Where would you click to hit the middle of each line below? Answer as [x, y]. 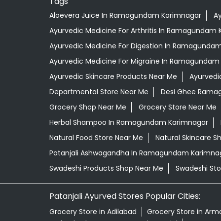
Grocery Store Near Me [177, 107]
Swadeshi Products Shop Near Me [106, 168]
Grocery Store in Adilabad [93, 212]
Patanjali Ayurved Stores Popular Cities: [125, 196]
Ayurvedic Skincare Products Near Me [113, 77]
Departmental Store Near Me [99, 92]
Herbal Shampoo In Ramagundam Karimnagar [129, 123]
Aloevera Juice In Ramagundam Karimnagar [125, 16]
